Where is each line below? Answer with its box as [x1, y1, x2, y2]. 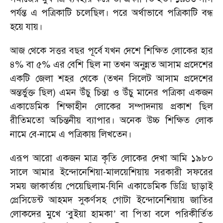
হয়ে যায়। [10, 21, 42, 32]
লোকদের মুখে [10, 208, 66, 220]
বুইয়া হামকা [68, 208, 113, 220]
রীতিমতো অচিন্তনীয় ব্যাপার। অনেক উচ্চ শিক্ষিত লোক [10, 114, 213, 126]
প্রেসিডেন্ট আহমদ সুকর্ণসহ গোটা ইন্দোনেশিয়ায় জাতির [10, 194, 213, 206]
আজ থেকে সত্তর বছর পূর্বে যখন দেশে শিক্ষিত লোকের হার [10, 45, 213, 56]
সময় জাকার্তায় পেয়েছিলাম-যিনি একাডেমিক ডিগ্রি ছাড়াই [10, 180, 213, 192]
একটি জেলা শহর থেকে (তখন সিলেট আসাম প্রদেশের [10, 73, 213, 84]
